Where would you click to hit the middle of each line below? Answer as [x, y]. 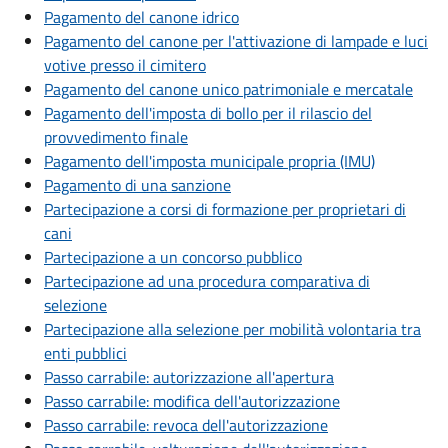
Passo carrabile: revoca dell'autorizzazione [186, 425]
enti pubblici [85, 353]
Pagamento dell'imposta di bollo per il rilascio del [208, 113]
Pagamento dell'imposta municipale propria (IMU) [209, 161]
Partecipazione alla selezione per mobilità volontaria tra [232, 329]
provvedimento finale [116, 137]
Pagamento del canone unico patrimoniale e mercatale [228, 89]
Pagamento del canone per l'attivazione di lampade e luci [236, 41]
